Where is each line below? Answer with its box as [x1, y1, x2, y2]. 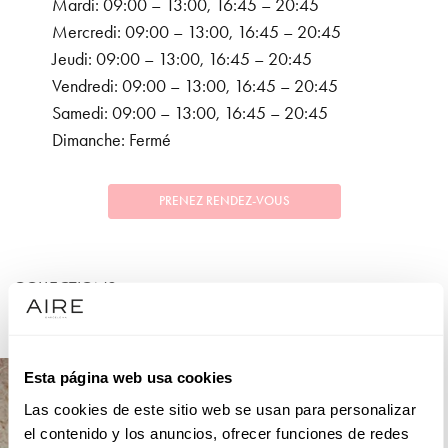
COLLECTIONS [13, 277, 116, 300]
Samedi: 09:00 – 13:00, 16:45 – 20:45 [52, 102, 328, 125]
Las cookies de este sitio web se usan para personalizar [23, 400, 416, 418]
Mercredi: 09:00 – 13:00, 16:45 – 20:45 [52, 21, 341, 44]
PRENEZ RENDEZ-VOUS [158, 193, 290, 210]
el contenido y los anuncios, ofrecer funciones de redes [23, 424, 409, 442]
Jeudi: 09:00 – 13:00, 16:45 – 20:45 [52, 48, 312, 71]
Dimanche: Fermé [52, 129, 171, 152]
